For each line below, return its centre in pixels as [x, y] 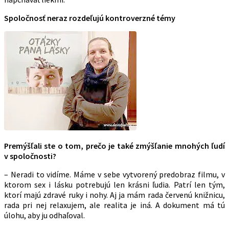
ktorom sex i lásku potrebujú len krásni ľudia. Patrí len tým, [114, 185]
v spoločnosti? [30, 156]
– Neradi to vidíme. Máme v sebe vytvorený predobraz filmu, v [114, 175]
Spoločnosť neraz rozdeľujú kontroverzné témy [90, 18]
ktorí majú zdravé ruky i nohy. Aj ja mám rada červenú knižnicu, [114, 195]
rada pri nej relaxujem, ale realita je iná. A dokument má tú [114, 205]
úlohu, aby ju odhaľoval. [44, 215]
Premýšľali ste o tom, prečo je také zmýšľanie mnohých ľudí [114, 146]
